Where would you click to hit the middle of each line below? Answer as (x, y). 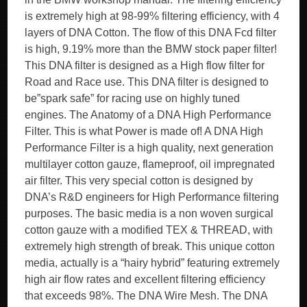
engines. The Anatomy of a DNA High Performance (148, 115)
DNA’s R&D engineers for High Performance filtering (152, 197)
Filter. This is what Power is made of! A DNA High (144, 131)
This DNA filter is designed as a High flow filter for (145, 65)
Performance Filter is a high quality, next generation (149, 148)
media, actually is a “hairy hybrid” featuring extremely (152, 263)
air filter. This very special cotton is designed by (139, 181)
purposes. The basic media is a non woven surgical (149, 213)
